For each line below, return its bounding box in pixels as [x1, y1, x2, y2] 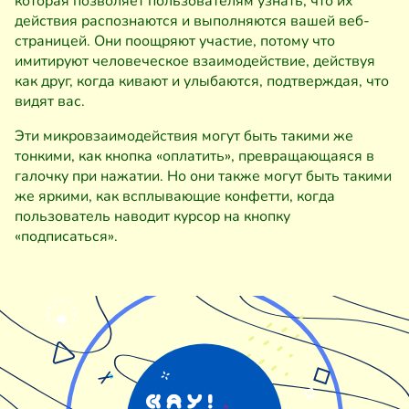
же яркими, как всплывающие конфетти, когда [15, 186, 335, 206]
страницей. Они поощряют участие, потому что [15, 31, 335, 51]
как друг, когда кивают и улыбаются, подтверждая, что [15, 71, 389, 91]
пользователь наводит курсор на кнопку [15, 206, 290, 226]
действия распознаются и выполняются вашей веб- [15, 11, 370, 31]
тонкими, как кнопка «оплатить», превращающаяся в [15, 146, 374, 166]
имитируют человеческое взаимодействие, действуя [15, 51, 375, 71]
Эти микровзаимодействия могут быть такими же [15, 126, 353, 146]
